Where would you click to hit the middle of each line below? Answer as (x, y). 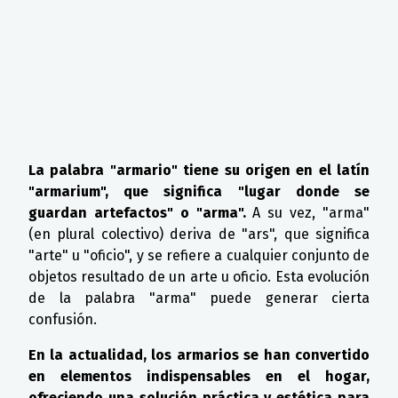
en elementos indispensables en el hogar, (199, 376)
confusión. (63, 319)
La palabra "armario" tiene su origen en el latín (199, 170)
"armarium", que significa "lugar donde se (199, 191)
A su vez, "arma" (308, 212)
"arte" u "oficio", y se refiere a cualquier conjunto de (199, 255)
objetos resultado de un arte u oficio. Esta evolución (199, 276)
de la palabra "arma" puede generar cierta (199, 298)
